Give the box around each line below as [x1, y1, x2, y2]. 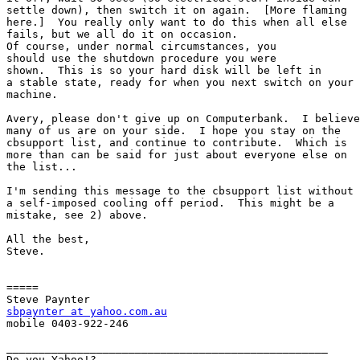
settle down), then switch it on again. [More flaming [6, 4, 347, 17]
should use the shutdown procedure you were [6, 52, 276, 65]
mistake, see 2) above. [6, 209, 148, 222]
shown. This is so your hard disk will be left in [6, 64, 321, 77]
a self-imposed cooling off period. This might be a [6, 197, 334, 210]
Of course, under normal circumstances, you [6, 40, 276, 53]
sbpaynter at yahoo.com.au [6, 305, 167, 318]
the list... [6, 161, 77, 174]
